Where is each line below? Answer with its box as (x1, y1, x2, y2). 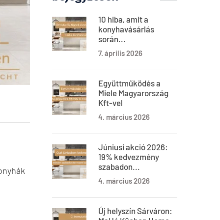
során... (98, 34, 126, 44)
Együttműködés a (98, 78, 161, 88)
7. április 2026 (98, 49, 142, 57)
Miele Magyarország (98, 88, 168, 98)
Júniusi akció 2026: (98, 142, 168, 152)
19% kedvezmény (98, 152, 159, 162)
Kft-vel (98, 98, 123, 108)
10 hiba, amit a (98, 14, 148, 24)
